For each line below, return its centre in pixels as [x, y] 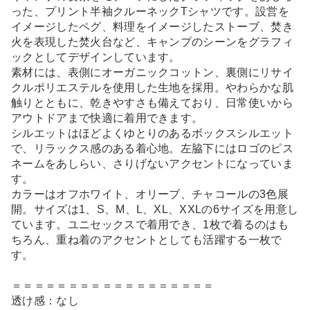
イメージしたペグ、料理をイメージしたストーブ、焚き [152, 27]
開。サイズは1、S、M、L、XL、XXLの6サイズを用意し [155, 210]
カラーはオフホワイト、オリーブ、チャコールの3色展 [150, 194]
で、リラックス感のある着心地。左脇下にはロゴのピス [152, 149]
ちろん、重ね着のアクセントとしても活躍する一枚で [147, 240]
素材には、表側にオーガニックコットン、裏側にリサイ [152, 73]
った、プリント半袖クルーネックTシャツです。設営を [150, 12]
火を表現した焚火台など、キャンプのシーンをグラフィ [153, 42]
